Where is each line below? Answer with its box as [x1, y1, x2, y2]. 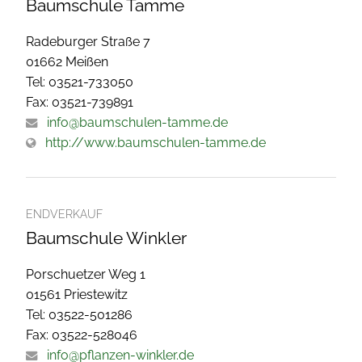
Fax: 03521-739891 [26, 94, 133, 110]
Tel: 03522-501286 [26, 306, 133, 322]
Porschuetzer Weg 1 [26, 266, 145, 282]
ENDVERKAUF [26, 207, 103, 221]
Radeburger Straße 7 [26, 33, 150, 49]
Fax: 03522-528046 [26, 326, 137, 343]
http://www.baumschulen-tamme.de [45, 134, 266, 150]
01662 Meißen [26, 53, 108, 69]
